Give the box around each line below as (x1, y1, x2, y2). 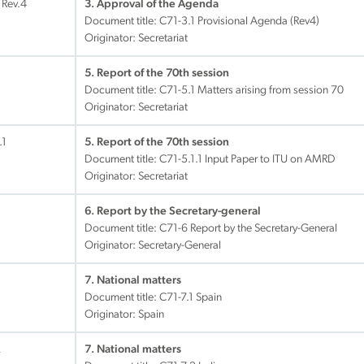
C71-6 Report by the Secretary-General (159, 223, 337, 235)
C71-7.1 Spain (159, 292, 222, 304)
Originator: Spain (84, 309, 164, 321)
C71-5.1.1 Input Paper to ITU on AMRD (159, 154, 336, 166)
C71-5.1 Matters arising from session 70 (159, 84, 344, 97)
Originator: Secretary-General (84, 240, 221, 252)
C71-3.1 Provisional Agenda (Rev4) (159, 15, 319, 28)
